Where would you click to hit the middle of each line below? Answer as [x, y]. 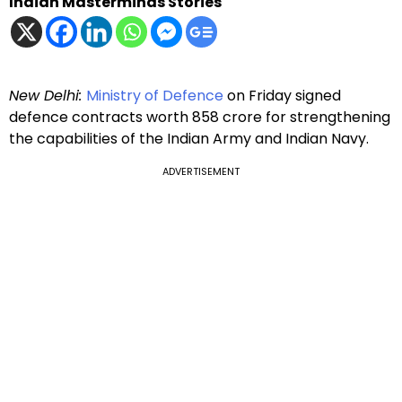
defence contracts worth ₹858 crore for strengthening [200, 118]
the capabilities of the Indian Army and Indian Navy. [189, 139]
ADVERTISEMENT [201, 172]
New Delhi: [48, 96]
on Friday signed [282, 96]
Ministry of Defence [155, 96]
